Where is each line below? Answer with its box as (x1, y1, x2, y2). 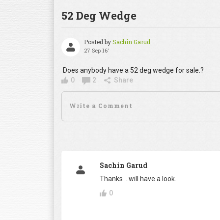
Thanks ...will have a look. (100, 174, 176, 183)
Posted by (84, 37, 112, 46)
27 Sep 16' (84, 46, 109, 54)
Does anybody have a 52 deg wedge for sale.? (61, 66, 204, 74)
